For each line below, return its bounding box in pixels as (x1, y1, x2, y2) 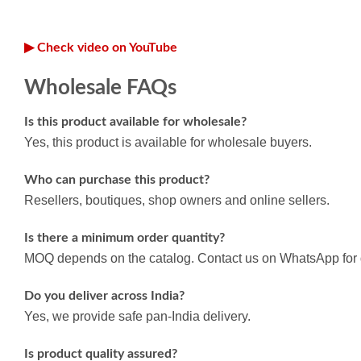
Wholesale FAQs (24, 77, 176, 98)
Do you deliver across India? (24, 288, 185, 302)
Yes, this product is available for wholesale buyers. (24, 135, 312, 150)
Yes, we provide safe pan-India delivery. (24, 309, 251, 323)
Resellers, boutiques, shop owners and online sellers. (24, 193, 330, 208)
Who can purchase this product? (24, 173, 210, 187)
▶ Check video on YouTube (24, 40, 177, 54)
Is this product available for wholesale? (24, 115, 247, 129)
